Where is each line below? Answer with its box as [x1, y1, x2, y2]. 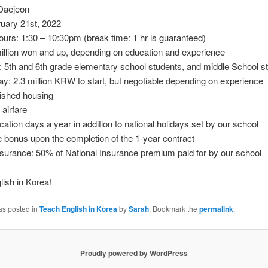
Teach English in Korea [39, 203, 117, 215]
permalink [199, 203, 233, 215]
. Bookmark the [148, 203, 199, 214]
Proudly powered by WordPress [80, 247, 188, 258]
